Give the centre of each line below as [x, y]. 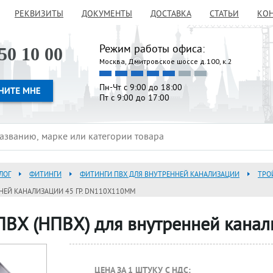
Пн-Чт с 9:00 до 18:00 [141, 88]
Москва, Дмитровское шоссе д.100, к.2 [166, 61]
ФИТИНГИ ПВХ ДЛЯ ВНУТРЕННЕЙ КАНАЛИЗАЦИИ [160, 175]
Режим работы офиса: [152, 50]
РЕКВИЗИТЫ [39, 14]
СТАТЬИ [224, 14]
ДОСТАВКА [171, 14]
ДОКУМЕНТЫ [107, 14]
